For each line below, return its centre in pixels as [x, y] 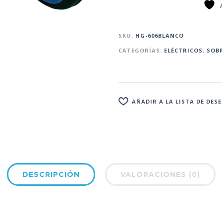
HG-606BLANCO [160, 36]
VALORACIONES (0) [160, 175]
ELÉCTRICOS [183, 51]
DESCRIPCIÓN [51, 175]
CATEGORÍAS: [141, 51]
